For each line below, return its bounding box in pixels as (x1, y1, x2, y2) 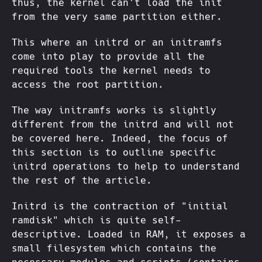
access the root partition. (12, 79, 164, 90)
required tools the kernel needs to (12, 65, 211, 76)
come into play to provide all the (12, 51, 205, 62)
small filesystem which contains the (12, 243, 216, 254)
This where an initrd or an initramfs (12, 37, 222, 48)
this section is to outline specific (12, 147, 216, 158)
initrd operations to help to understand (12, 161, 240, 172)
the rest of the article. (12, 175, 152, 186)
